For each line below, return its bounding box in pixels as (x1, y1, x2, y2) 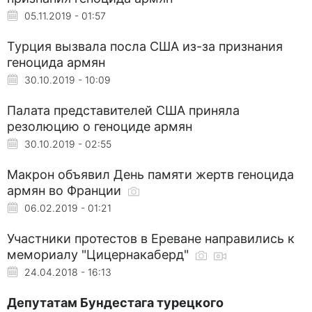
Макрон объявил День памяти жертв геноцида (7, 166, 294, 182)
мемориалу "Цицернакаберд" (7, 247, 192, 262)
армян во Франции (7, 182, 125, 198)
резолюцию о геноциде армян (7, 118, 192, 134)
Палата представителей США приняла (7, 102, 240, 118)
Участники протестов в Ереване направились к (7, 231, 295, 246)
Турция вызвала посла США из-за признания (7, 38, 283, 54)
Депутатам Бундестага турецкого (7, 295, 224, 310)
